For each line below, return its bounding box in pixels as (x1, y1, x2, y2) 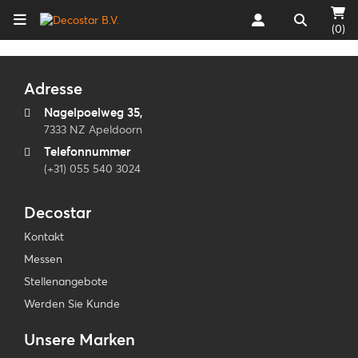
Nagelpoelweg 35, (44, 105, 143, 120)
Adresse (24, 78, 82, 98)
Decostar (24, 202, 91, 222)
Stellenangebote (24, 274, 108, 288)
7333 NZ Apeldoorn (44, 122, 142, 137)
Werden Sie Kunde (24, 296, 120, 311)
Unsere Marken (24, 329, 135, 349)
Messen (24, 252, 62, 266)
